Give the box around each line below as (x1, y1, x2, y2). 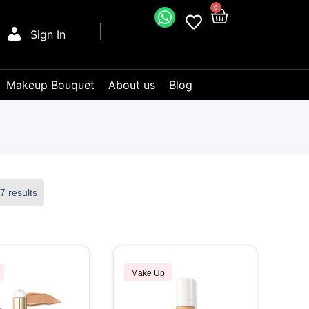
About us (108, 78, 155, 92)
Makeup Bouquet (6, 78, 94, 92)
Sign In (30, 28, 66, 41)
